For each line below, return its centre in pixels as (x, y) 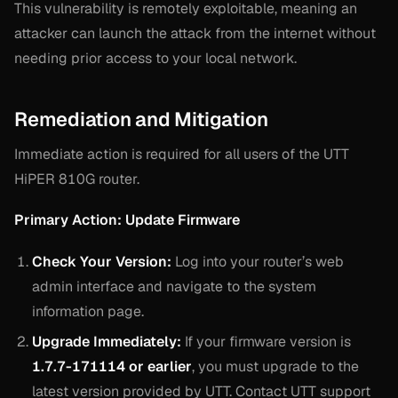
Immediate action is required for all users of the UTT (182, 154)
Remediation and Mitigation (141, 119)
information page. (88, 311)
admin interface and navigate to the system (174, 286)
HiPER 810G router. (77, 179)
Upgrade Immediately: (107, 341)
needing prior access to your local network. (155, 58)
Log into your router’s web (258, 261)
